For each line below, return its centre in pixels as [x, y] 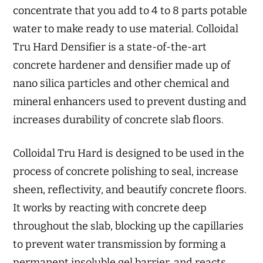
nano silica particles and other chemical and [122, 83]
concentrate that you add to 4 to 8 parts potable [130, 10]
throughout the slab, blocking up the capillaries [129, 226]
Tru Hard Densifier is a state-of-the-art [110, 47]
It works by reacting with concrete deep [110, 208]
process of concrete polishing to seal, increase [126, 171]
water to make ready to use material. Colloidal [126, 28]
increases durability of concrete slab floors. [119, 119]
